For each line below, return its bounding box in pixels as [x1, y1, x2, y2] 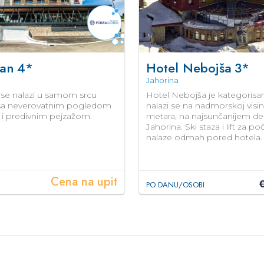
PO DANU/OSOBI [146, 179, 205, 190]
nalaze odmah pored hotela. [146, 132, 263, 143]
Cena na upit [51, 173, 118, 190]
